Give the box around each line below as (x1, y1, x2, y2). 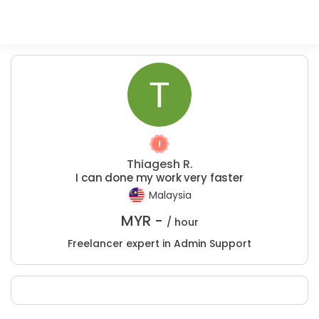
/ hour (166, 215, 199, 229)
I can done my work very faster (75, 170, 244, 185)
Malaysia (148, 188, 192, 203)
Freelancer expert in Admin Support (68, 236, 251, 251)
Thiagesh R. (126, 156, 193, 172)
